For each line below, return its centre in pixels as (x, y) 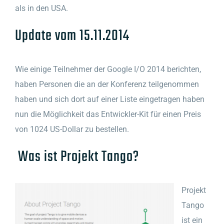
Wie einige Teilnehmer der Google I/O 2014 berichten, (108, 69)
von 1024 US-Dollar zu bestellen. (72, 129)
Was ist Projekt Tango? (77, 157)
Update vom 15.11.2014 (72, 36)
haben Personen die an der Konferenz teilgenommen (107, 84)
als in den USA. (41, 8)
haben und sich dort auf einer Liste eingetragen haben (110, 99)
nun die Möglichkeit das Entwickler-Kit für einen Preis (108, 114)
